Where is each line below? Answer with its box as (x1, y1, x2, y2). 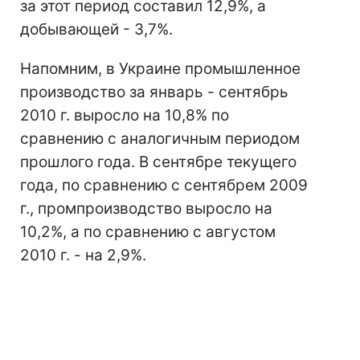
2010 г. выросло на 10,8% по (20, 106, 229, 125)
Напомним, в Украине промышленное (20, 59, 301, 78)
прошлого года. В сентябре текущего (20, 153, 297, 171)
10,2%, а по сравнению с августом (20, 223, 276, 241)
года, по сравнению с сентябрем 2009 (20, 176, 308, 194)
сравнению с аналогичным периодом (20, 129, 300, 148)
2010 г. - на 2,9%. (20, 246, 146, 264)
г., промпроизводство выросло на (20, 199, 272, 218)
